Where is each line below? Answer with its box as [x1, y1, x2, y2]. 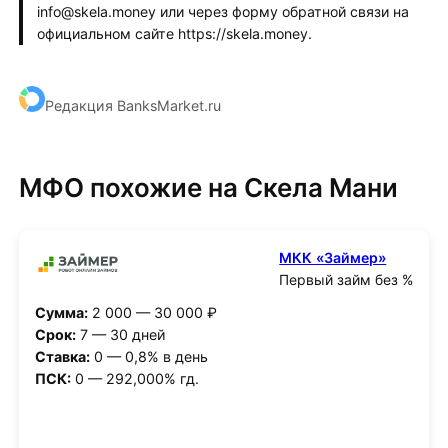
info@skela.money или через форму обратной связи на [36, 2, 409, 20]
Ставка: [34, 348, 90, 366]
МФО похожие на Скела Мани [18, 172, 398, 204]
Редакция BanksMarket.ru [44, 96, 221, 114]
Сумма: [34, 304, 88, 322]
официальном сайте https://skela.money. [36, 24, 312, 42]
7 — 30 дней [75, 326, 166, 344]
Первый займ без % [279, 271, 414, 289]
